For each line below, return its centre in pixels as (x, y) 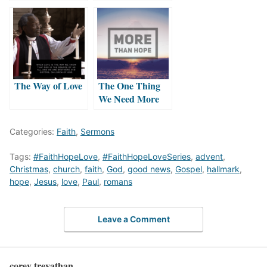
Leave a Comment (133, 219)
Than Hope (121, 112)
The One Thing (129, 86)
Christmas (29, 169)
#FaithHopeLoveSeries (147, 156)
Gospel (189, 169)
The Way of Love (48, 86)
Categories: (33, 131)
